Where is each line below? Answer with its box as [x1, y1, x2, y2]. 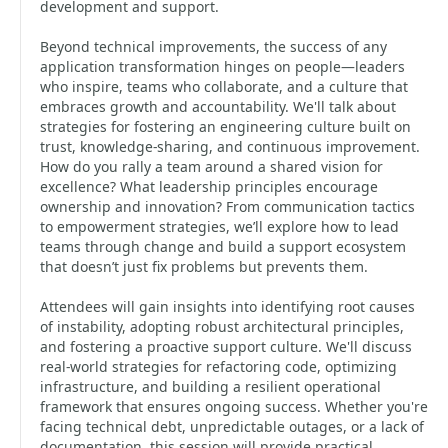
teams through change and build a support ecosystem [40, 237, 406, 256]
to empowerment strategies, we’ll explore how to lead [40, 217, 399, 236]
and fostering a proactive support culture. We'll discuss [40, 337, 412, 356]
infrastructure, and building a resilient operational [40, 377, 381, 396]
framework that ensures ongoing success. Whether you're [40, 397, 428, 416]
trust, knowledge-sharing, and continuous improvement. [40, 137, 420, 156]
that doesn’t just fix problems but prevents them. [40, 257, 368, 276]
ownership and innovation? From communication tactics [40, 197, 415, 216]
